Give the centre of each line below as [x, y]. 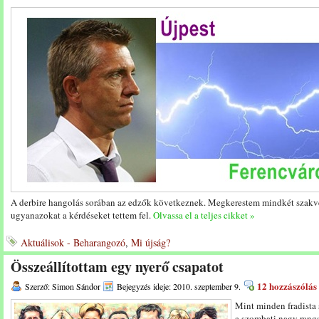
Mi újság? [151, 242]
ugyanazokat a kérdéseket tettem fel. [82, 215]
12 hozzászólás [287, 286]
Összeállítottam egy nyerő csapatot [117, 267]
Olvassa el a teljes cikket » [204, 215]
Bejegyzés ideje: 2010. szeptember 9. [179, 286]
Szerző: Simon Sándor [63, 286]
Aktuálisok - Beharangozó [73, 242]
